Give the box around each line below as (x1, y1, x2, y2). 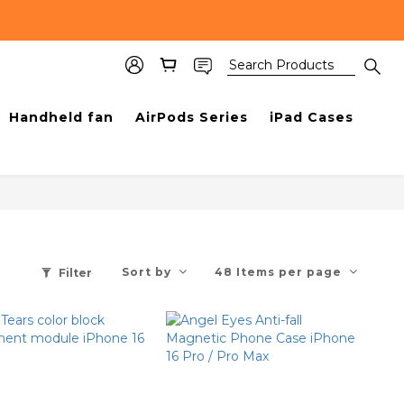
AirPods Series (135, 109, 248, 125)
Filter (59, 265, 92, 280)
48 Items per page (215, 265, 342, 279)
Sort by (122, 265, 171, 279)
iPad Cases (270, 109, 353, 125)
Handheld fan (9, 109, 114, 125)
